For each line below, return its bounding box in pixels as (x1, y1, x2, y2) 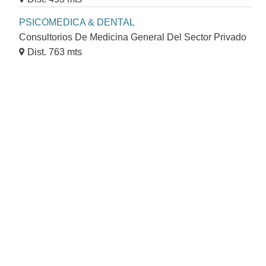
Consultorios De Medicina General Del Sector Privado (19, 31, 246, 42)
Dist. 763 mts (27, 46, 82, 57)
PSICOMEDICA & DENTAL (19, 17, 135, 27)
